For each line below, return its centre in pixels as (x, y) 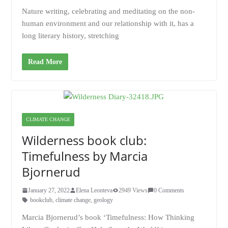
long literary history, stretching (70, 36)
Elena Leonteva (94, 190)
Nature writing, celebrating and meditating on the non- (108, 11)
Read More (45, 62)
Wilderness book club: (84, 140)
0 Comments (169, 190)
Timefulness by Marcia (84, 156)
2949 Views (133, 190)
